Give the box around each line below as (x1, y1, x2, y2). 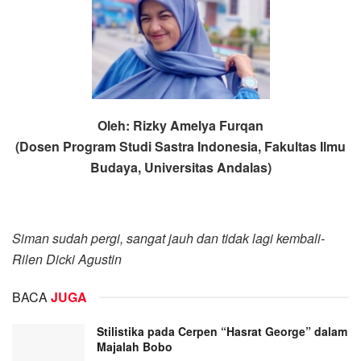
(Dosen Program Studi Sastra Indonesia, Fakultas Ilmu (15, 136, 346, 156)
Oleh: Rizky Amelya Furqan (98, 115, 263, 135)
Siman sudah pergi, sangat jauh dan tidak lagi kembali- (12, 228, 325, 247)
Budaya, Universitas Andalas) (89, 157, 272, 176)
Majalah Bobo (97, 338, 172, 355)
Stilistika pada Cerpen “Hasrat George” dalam (97, 322, 347, 339)
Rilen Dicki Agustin (12, 249, 122, 268)
